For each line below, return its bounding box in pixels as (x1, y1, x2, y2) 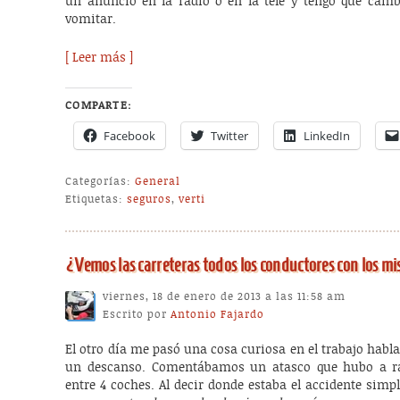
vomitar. (65, 12, 117, 28)
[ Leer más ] (65, 51, 134, 66)
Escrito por (103, 308, 171, 321)
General (135, 174, 181, 187)
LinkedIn (304, 127, 351, 144)
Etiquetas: (65, 192, 124, 205)
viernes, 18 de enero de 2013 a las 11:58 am (103, 290, 346, 304)
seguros (127, 192, 172, 205)
